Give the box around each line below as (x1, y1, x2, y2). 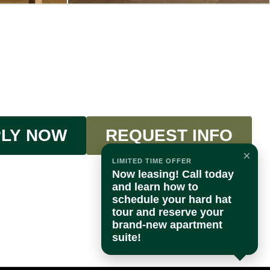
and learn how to (112, 181, 198, 193)
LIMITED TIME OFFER (112, 157, 192, 165)
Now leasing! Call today (112, 168, 234, 180)
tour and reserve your (112, 206, 224, 218)
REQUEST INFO (105, 125, 233, 145)
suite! (112, 231, 141, 243)
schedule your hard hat (112, 193, 231, 206)
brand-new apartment (112, 219, 222, 231)
